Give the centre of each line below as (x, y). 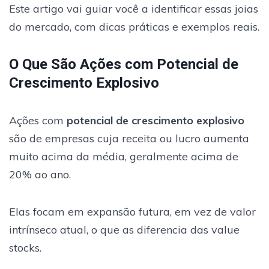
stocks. (25, 247)
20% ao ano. (40, 174)
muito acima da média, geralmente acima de (124, 156)
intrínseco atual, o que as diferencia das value (124, 229)
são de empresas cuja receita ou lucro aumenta (129, 138)
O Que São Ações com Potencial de (124, 64)
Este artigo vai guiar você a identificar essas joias (134, 8)
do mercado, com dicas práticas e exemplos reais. (134, 26)
